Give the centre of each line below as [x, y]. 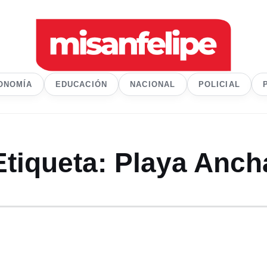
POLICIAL [219, 84]
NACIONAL [153, 84]
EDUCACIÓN [81, 84]
